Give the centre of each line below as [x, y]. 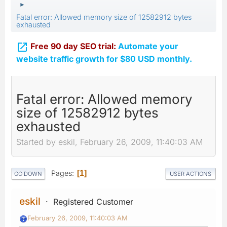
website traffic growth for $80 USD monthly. [104, 59]
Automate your [148, 46]
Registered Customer [93, 201]
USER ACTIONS [191, 174]
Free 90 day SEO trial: [74, 46]
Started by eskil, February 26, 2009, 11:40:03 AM [109, 142]
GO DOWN [28, 174]
